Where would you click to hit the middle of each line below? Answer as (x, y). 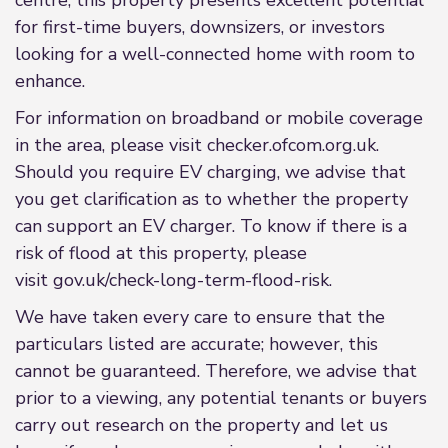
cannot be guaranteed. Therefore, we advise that (216, 371)
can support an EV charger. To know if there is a (211, 226)
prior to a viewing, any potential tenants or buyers (221, 398)
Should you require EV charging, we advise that (210, 172)
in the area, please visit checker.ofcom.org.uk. (197, 145)
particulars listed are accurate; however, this (196, 344)
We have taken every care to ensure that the (200, 317)
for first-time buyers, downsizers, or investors (200, 27)
